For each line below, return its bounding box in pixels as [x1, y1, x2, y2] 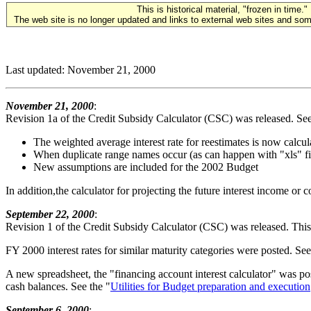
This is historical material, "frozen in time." [137, 4, 308, 15]
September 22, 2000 [6, 208, 94, 220]
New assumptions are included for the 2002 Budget [33, 161, 258, 173]
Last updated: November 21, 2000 [6, 64, 155, 76]
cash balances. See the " [6, 280, 110, 292]
